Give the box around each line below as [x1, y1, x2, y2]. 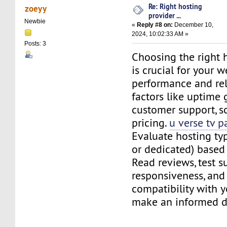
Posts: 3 [24, 40, 47, 47]
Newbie [24, 17, 46, 25]
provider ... [148, 11, 181, 21]
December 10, [173, 21, 214, 29]
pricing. [132, 116, 170, 130]
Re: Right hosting [148, 2, 203, 12]
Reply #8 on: [137, 21, 173, 29]
